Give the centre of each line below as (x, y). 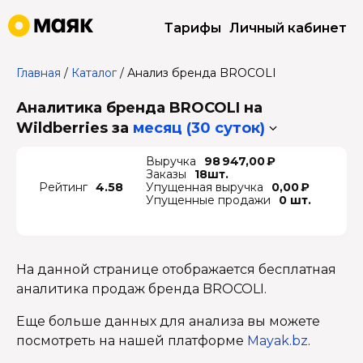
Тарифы (193, 28)
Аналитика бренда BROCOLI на (139, 108)
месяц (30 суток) (199, 128)
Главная (38, 73)
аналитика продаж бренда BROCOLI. (141, 289)
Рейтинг (63, 187)
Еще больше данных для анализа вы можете (168, 321)
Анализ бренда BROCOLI (202, 73)
